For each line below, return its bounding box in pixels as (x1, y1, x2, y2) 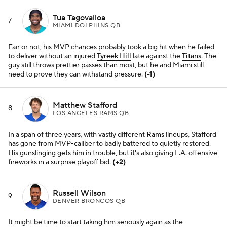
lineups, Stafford (164, 130, 216, 139)
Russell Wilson (53, 187, 106, 198)
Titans (182, 52, 201, 61)
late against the (131, 52, 182, 61)
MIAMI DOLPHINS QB (53, 21, 121, 29)
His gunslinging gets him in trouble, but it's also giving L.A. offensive (8, 148, 217, 158)
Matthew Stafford (53, 100, 118, 110)
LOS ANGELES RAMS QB (53, 109, 129, 117)
